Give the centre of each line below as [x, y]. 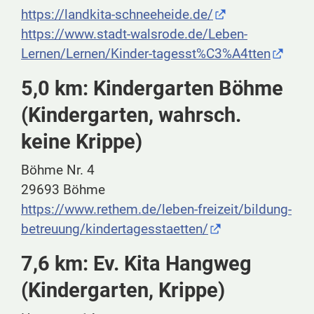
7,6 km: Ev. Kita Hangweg [136, 264]
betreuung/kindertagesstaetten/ [115, 229]
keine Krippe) [82, 142]
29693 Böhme [63, 190]
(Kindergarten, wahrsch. [131, 115]
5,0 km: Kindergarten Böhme [152, 89]
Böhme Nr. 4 [58, 170]
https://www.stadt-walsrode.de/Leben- [134, 34]
